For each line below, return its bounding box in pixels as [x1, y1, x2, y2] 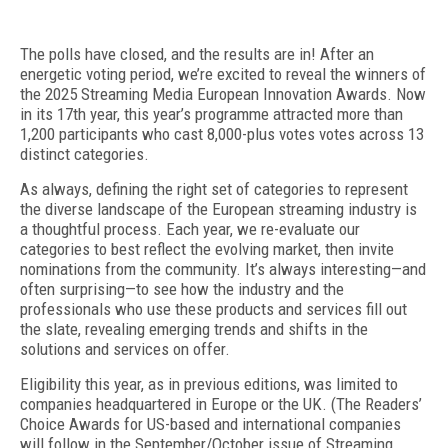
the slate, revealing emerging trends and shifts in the [20, 319, 368, 339]
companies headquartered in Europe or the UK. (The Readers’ [20, 394, 422, 414]
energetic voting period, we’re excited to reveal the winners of [20, 64, 426, 84]
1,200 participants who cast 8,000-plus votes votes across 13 [20, 124, 424, 144]
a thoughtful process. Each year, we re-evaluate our [20, 219, 360, 239]
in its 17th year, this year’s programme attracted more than [20, 104, 403, 124]
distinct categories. [20, 144, 149, 164]
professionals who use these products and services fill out [20, 299, 407, 319]
